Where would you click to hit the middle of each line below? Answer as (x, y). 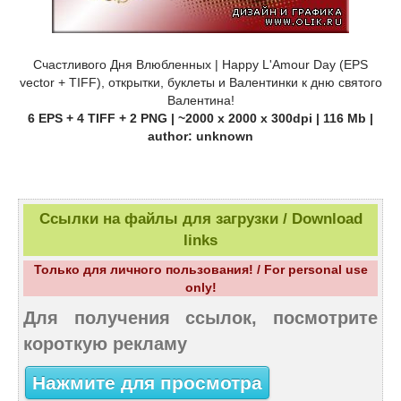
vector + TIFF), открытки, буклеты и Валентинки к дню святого (200, 83)
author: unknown (200, 137)
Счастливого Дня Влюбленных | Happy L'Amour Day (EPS (200, 65)
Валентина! (200, 101)
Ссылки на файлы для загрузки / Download (200, 219)
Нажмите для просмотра (147, 383)
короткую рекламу (105, 344)
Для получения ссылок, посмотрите (200, 318)
